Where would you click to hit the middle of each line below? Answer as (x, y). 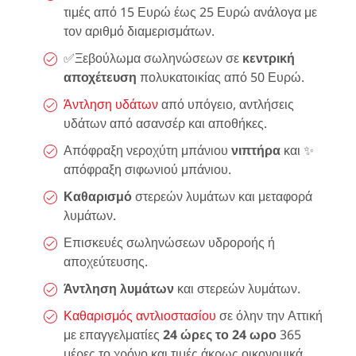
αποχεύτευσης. (106, 261)
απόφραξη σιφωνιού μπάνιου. (147, 169)
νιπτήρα (256, 150)
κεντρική (269, 58)
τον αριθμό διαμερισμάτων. (139, 31)
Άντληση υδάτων (111, 104)
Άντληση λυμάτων (119, 288)
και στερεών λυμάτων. (237, 288)
